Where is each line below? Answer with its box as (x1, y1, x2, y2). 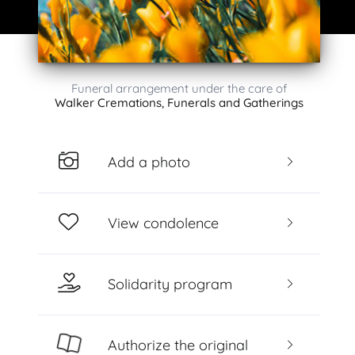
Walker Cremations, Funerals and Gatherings (55, 95, 303, 110)
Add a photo (107, 152, 190, 171)
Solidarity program (107, 274, 232, 293)
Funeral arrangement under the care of (71, 81, 287, 96)
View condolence (107, 213, 219, 232)
